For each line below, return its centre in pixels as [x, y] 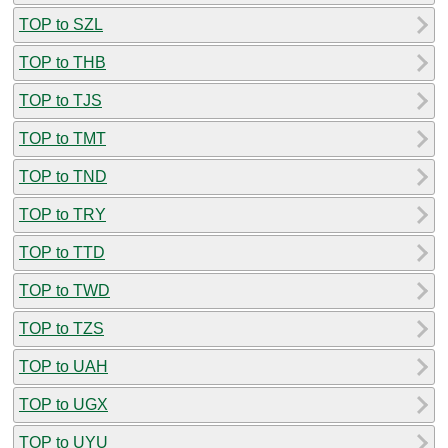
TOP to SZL [61, 24]
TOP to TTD [62, 252]
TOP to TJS [60, 100]
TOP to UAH [63, 366]
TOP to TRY [62, 214]
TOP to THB [62, 62]
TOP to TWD [64, 290]
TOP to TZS [61, 328]
